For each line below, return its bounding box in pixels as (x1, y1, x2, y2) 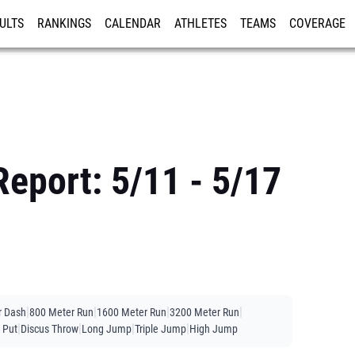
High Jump (189, 323, 238, 335)
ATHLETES (174, 17, 227, 31)
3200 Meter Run (170, 306, 239, 319)
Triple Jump (135, 323, 186, 335)
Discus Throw (21, 323, 78, 335)
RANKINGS (37, 17, 91, 31)
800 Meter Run (29, 306, 94, 319)
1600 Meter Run (97, 306, 166, 319)
